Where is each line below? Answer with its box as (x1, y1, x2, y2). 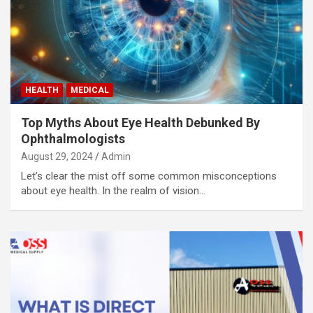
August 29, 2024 (21, 150, 93, 162)
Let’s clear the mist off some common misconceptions (21, 169, 277, 182)
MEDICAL (71, 85, 109, 95)
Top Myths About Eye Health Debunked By (21, 115, 260, 130)
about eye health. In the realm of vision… (21, 184, 205, 197)
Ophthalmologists (21, 131, 125, 146)
